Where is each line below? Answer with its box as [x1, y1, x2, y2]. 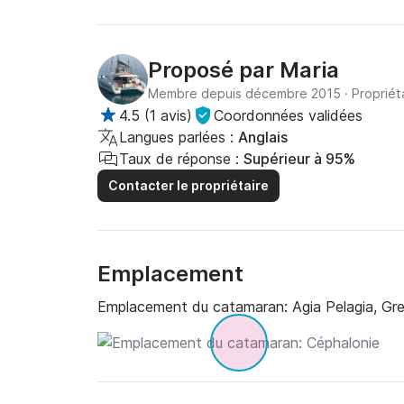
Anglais [238, 128, 288, 146]
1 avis [150, 106, 187, 124]
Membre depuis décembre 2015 [148, 86, 341, 101]
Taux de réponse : [119, 150, 239, 168]
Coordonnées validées [214, 106, 363, 124]
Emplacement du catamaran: [97, 298, 292, 316]
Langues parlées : [119, 128, 234, 146]
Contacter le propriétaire [108, 178, 269, 193]
